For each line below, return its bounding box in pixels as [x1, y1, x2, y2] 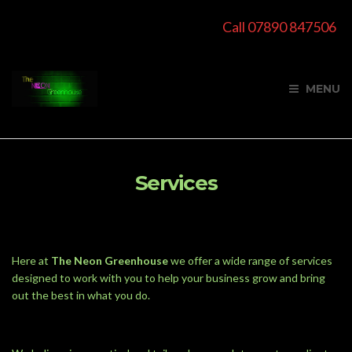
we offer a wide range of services [168, 254, 332, 267]
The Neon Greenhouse [51, 254, 168, 267]
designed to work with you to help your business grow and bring [12, 271, 325, 284]
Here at [12, 254, 51, 267]
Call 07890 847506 [222, 18, 336, 35]
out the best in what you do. [12, 288, 150, 302]
